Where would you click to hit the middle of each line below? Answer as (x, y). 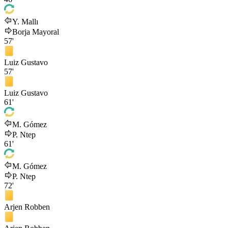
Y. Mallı (25, 22)
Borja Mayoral (36, 32)
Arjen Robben (27, 207)
